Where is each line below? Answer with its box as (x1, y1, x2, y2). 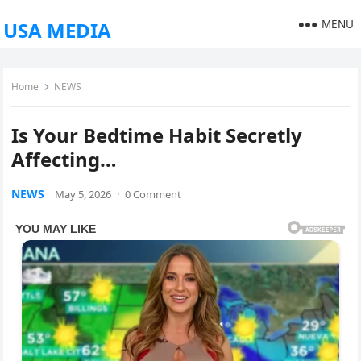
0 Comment (125, 187, 182, 201)
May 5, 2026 (55, 187, 112, 201)
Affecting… (11, 146, 118, 172)
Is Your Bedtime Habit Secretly (11, 122, 303, 148)
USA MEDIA (3, 17, 112, 44)
